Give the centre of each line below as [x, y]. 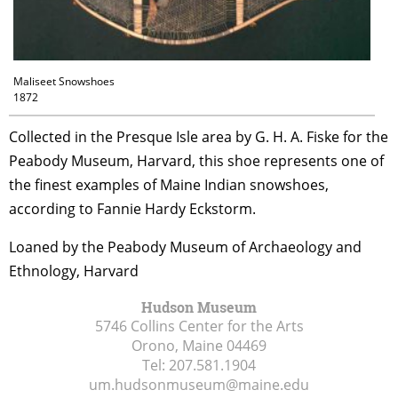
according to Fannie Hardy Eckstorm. [132, 208]
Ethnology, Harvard [74, 271]
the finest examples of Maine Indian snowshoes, [169, 184]
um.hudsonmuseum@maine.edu [199, 384]
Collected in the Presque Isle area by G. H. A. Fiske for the [199, 136]
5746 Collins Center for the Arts [199, 326]
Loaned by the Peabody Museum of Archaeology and [185, 247]
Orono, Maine [177, 345]
